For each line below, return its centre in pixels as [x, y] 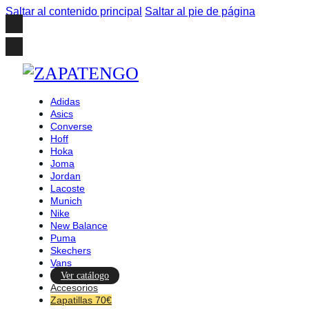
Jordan [66, 176]
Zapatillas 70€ [81, 300]
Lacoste [68, 188]
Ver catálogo [85, 276]
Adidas [65, 101]
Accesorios [74, 288]
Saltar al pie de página [200, 11]
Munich [66, 201]
